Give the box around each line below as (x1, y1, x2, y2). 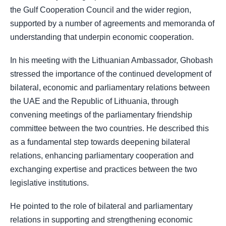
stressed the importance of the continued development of (10, 69, 211, 78)
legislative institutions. (10, 178, 89, 187)
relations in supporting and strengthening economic (10, 215, 193, 224)
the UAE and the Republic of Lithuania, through (10, 96, 179, 105)
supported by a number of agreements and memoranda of (10, 19, 214, 28)
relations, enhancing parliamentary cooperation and (10, 151, 194, 160)
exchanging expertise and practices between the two (10, 164, 197, 174)
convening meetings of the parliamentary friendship (10, 110, 192, 119)
